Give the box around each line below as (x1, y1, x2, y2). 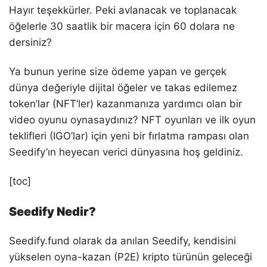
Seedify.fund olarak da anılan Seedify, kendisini (9, 235, 236, 247)
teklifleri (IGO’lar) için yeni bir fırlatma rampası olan (9, 130, 249, 142)
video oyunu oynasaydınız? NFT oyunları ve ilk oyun (9, 114, 256, 126)
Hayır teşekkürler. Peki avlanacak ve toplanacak (9, 4, 237, 16)
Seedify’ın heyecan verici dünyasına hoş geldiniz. (9, 146, 243, 159)
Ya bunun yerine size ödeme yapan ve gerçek (9, 66, 226, 78)
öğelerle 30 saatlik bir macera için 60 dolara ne (9, 20, 235, 32)
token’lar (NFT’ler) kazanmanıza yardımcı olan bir (9, 98, 242, 110)
